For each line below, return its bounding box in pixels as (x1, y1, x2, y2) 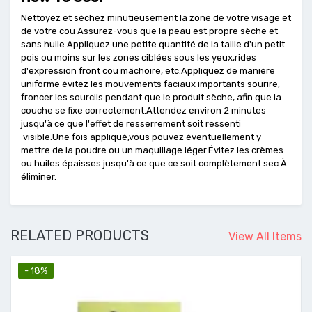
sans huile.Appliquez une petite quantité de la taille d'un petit (21, 39, 285, 49)
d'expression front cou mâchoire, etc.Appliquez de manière (21, 65, 275, 76)
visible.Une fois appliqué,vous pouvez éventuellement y (21, 132, 261, 142)
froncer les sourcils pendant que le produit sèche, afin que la (21, 92, 281, 102)
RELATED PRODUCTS (10, 227, 149, 244)
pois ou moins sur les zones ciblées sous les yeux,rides (21, 52, 256, 63)
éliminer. (21, 171, 56, 182)
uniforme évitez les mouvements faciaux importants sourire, (21, 79, 280, 89)
